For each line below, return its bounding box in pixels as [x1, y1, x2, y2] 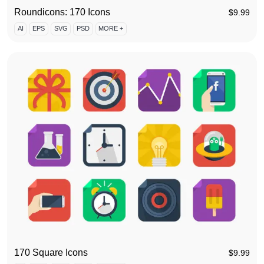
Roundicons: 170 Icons [14, 6, 110, 17]
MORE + [98, 25, 124, 32]
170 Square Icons [14, 247, 88, 258]
